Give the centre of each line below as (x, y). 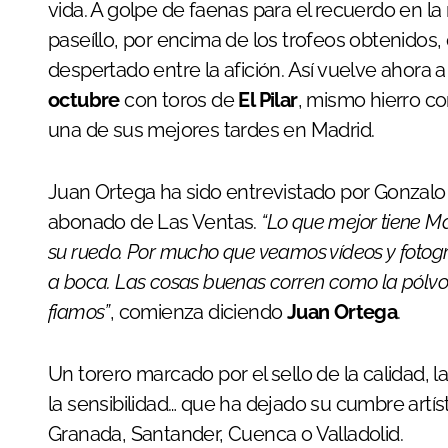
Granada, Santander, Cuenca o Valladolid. (225, 434)
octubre (86, 100)
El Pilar (268, 100)
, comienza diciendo (196, 312)
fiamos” (79, 312)
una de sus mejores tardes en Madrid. (213, 130)
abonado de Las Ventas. (152, 222)
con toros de (181, 100)
